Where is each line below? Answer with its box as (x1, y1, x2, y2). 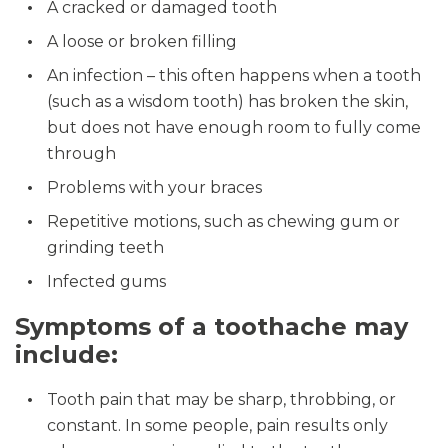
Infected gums (47, 272, 166, 291)
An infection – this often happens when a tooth (47, 66, 421, 85)
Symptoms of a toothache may (15, 312, 408, 341)
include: (15, 340, 118, 369)
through (47, 144, 116, 163)
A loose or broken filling (47, 32, 237, 51)
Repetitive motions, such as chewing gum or (47, 212, 400, 231)
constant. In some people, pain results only (47, 416, 388, 435)
